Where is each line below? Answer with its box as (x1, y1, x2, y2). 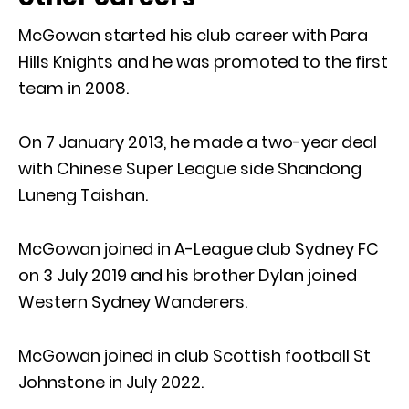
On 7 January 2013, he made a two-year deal (18, 130, 377, 153)
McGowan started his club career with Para (18, 23, 368, 47)
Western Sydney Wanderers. (18, 289, 247, 313)
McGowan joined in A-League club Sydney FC (18, 236, 379, 260)
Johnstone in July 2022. (18, 370, 204, 393)
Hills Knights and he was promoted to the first (18, 49, 388, 73)
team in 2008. (18, 76, 129, 100)
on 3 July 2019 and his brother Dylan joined (18, 263, 357, 287)
